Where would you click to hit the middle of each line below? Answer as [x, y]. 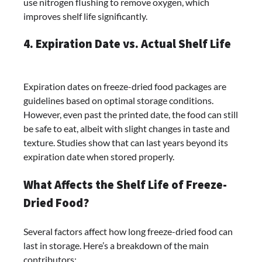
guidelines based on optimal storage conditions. [118, 101]
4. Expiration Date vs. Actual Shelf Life [127, 44]
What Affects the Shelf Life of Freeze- [125, 185]
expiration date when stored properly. [99, 157]
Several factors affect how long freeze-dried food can [128, 231]
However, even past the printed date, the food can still [131, 115]
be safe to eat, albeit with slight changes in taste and [127, 129]
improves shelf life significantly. [85, 16]
